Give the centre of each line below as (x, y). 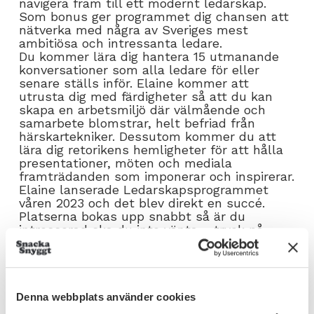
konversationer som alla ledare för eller (139, 70)
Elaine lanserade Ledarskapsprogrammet (144, 190)
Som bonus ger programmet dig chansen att (154, 17)
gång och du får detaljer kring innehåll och (147, 270)
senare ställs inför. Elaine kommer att (134, 83)
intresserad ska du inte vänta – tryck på (141, 230)
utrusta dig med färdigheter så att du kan (146, 97)
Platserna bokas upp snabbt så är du (132, 217)
